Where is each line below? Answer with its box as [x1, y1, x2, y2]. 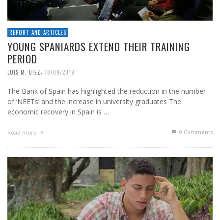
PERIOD [7, 51, 37, 67]
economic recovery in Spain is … [7, 107, 109, 117]
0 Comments [178, 128, 213, 136]
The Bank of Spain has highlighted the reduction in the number [7, 86, 206, 96]
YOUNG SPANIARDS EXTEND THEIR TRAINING [7, 39, 190, 55]
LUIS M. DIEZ [7, 68, 41, 77]
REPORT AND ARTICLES [9, 28, 66, 37]
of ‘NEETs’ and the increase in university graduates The [7, 97, 181, 107]
